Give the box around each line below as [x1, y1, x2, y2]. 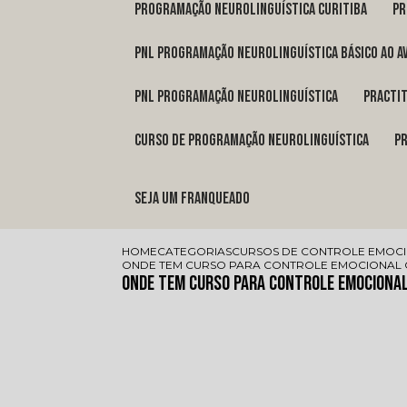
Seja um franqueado [141, 189, 251, 209]
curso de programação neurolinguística [141, 131, 370, 151]
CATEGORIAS [157, 244, 233, 259]
